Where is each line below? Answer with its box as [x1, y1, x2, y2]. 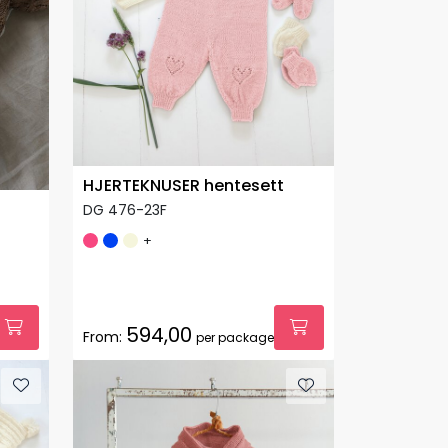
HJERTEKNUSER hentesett [83, 173, 284, 197]
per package [196, 328, 274, 346]
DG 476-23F [83, 199, 167, 220]
